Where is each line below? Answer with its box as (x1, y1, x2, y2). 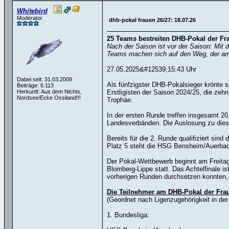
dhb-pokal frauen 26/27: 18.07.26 (108, 17, 196, 23)
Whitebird (16, 7, 48, 15)
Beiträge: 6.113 (16, 82, 54, 88)
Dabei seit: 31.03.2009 (16, 76, 72, 82)
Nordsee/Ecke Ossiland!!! (16, 95, 81, 101)
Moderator (16, 15, 42, 21)
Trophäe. (106, 96, 133, 104)
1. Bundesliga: (106, 211, 149, 219)
